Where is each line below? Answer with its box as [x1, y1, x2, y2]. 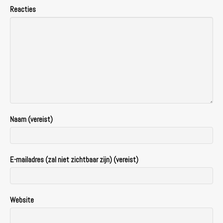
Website [10, 195, 34, 205]
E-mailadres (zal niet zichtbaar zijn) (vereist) [10, 154, 138, 164]
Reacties [10, 4, 36, 14]
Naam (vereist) [10, 114, 53, 124]
